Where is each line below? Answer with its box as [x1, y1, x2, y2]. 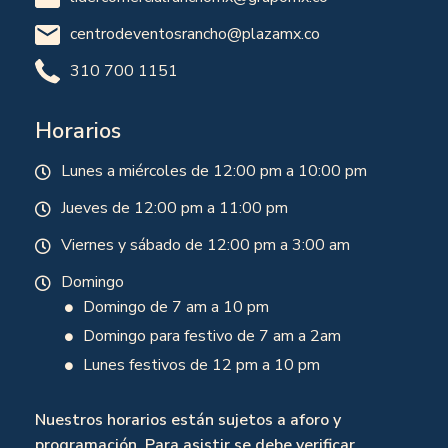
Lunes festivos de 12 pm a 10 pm [83, 354, 320, 376]
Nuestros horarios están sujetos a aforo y [35, 409, 341, 431]
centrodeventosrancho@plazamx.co [70, 23, 320, 45]
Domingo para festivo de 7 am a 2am [83, 325, 341, 347]
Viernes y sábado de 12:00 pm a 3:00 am [61, 234, 350, 256]
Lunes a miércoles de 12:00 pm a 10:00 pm [61, 160, 367, 182]
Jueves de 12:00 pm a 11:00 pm [61, 197, 288, 219]
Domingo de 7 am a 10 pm [83, 296, 269, 318]
